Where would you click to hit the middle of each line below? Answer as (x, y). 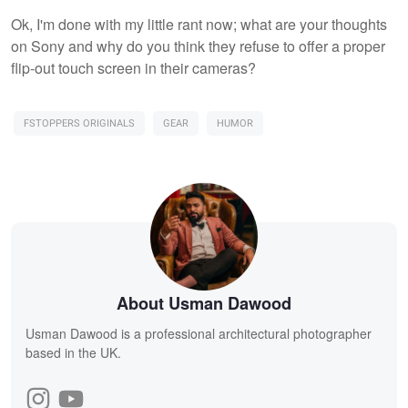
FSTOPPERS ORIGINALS (79, 123)
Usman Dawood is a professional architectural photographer (199, 333)
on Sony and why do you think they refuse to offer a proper (198, 46)
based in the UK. (73, 352)
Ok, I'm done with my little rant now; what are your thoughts (199, 24)
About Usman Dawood (204, 303)
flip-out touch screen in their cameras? (135, 67)
